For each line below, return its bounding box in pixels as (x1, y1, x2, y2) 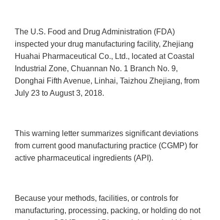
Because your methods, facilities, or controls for (15, 194, 178, 203)
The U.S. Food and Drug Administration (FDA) (15, 27, 175, 36)
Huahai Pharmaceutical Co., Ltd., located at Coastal (15, 52, 194, 61)
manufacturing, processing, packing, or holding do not (15, 206, 200, 215)
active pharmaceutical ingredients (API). (15, 154, 153, 163)
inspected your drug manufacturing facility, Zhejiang (15, 40, 193, 49)
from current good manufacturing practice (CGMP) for (15, 141, 198, 150)
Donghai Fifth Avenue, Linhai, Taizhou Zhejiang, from (15, 77, 199, 85)
